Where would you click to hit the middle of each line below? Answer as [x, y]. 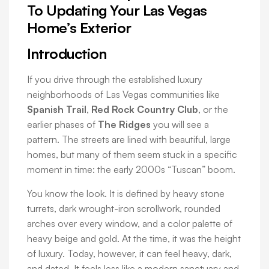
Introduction [67, 54]
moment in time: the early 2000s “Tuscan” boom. [131, 170]
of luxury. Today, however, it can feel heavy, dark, [129, 254]
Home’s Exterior [79, 28]
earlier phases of [62, 125]
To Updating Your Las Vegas [117, 11]
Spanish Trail [57, 110]
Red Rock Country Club [145, 110]
